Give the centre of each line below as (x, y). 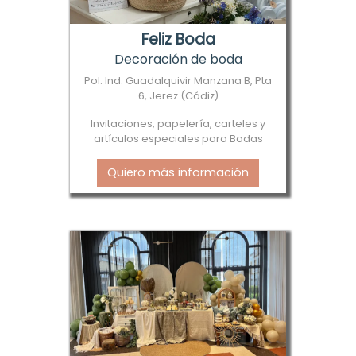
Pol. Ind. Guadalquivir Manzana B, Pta (178, 80)
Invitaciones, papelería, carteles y (178, 123)
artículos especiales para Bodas (178, 138)
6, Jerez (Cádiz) (178, 95)
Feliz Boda (178, 39)
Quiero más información (178, 172)
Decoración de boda (178, 59)
